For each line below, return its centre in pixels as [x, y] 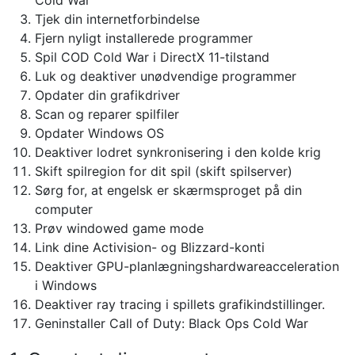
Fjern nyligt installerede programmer [144, 38]
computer [64, 209]
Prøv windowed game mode [119, 228]
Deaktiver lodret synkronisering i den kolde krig [178, 152]
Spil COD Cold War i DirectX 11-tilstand [152, 57]
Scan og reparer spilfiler [107, 114]
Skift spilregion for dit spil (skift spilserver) [164, 171]
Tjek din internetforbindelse [117, 19]
